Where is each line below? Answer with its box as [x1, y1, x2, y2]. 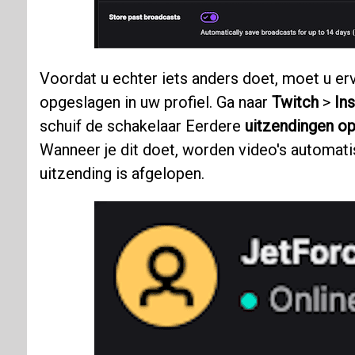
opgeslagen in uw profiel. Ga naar [39, 93, 272, 113]
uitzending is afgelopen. [39, 164, 204, 184]
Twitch [271, 93, 319, 113]
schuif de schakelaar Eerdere [39, 116, 245, 136]
